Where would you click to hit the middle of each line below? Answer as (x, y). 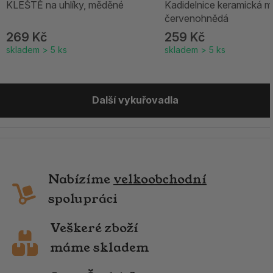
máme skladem (100, 248)
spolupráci (83, 198)
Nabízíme (81, 179)
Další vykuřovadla (135, 100)
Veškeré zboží (94, 228)
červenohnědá (197, 19)
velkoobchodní (160, 179)
